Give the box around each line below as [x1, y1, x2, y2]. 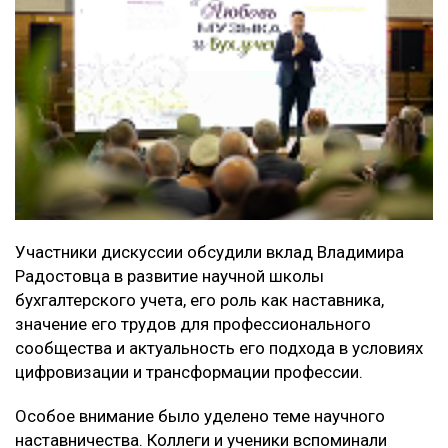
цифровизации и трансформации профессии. [15, 361, 363, 382]
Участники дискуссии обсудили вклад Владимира [15, 241, 404, 262]
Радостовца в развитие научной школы [15, 265, 324, 286]
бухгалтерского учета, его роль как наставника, [15, 289, 384, 310]
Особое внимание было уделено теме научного [15, 405, 385, 426]
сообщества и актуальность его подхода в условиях [15, 337, 423, 358]
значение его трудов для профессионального [15, 313, 371, 334]
